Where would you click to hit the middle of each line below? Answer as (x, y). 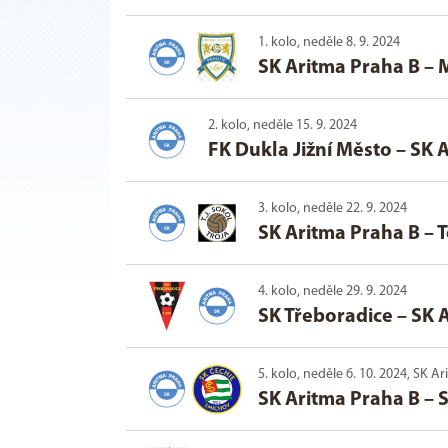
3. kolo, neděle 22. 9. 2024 (332, 209)
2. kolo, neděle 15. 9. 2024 (282, 126)
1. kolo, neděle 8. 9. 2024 (329, 43)
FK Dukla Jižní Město (300, 151)
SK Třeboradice (325, 317)
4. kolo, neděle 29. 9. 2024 (332, 292)
